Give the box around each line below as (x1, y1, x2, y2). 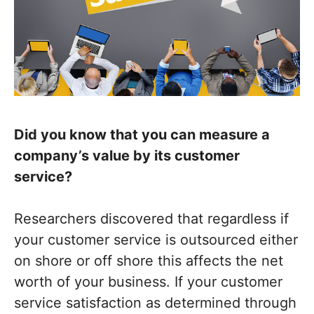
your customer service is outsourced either (14, 231, 298, 249)
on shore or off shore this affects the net (14, 252, 283, 270)
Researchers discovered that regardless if (14, 210, 289, 228)
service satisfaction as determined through (14, 294, 296, 312)
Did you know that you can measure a (14, 126, 270, 144)
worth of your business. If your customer (14, 273, 282, 291)
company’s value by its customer (14, 147, 240, 165)
